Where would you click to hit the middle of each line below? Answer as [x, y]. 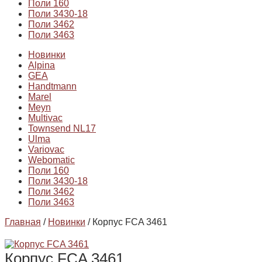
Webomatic [51, 160]
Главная [23, 222]
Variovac [46, 150]
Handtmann [52, 87]
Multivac [45, 118]
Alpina [42, 65]
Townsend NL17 [62, 129]
